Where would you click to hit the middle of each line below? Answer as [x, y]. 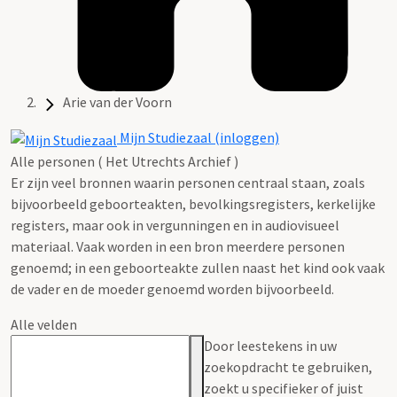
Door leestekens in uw [270, 345]
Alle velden [44, 324]
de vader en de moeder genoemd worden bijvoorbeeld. [172, 288]
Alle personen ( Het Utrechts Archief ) [125, 161]
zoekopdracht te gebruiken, [288, 366]
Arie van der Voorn [117, 102]
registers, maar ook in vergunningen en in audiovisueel [175, 225]
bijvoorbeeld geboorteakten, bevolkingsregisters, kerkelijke [193, 203]
